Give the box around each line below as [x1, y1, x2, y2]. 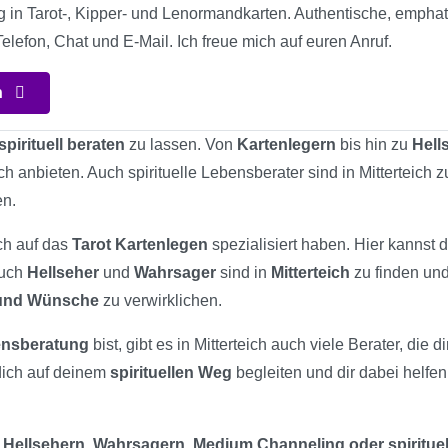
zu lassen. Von [125, 135, 237, 153]
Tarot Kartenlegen [72, 235, 208, 253]
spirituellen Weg [110, 363, 232, 381]
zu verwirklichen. [99, 291, 222, 309]
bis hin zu [336, 135, 412, 153]
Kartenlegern [237, 135, 336, 153]
